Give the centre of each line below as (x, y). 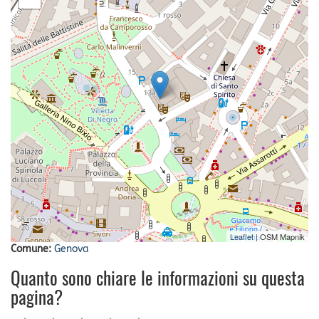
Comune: (32, 249)
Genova (72, 249)
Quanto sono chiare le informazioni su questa (158, 280)
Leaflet (242, 236)
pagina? (37, 299)
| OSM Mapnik (279, 236)
